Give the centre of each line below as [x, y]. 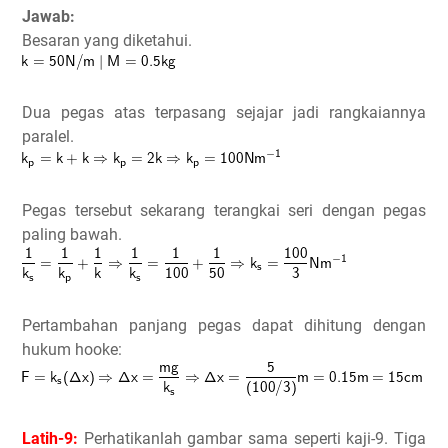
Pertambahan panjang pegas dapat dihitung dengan [224, 325]
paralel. [48, 136]
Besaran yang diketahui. [107, 40]
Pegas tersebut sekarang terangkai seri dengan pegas [224, 210]
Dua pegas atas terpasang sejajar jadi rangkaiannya [224, 112]
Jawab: [48, 16]
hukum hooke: [72, 349]
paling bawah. [72, 234]
